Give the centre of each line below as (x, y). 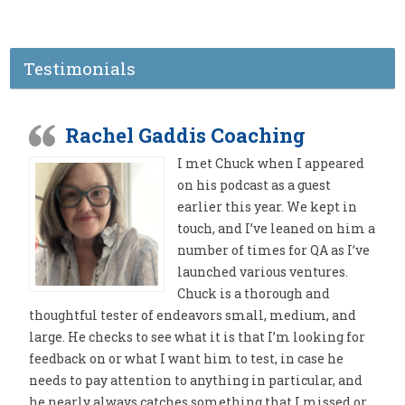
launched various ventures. (263, 272)
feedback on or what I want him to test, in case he (187, 358)
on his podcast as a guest (254, 185)
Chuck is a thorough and (254, 293)
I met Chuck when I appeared (271, 163)
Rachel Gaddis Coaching (186, 135)
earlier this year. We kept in (268, 207)
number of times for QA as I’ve (274, 250)
